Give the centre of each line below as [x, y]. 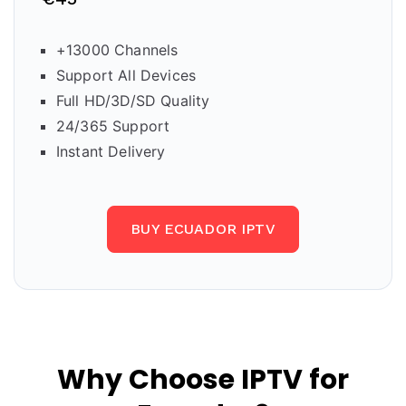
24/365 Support [113, 126]
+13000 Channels [117, 50]
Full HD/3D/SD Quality [133, 101]
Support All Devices [126, 75]
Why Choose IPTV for [203, 380]
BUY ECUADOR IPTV [203, 229]
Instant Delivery [111, 151]
